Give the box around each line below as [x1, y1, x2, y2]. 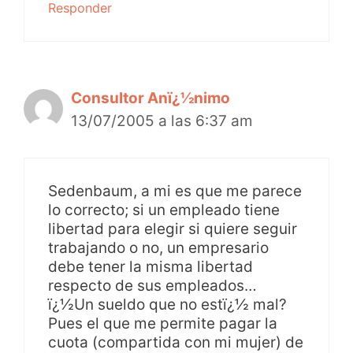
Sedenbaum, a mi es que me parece [48, 181, 302, 200]
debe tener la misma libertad [48, 257, 253, 276]
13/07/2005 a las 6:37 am [71, 112, 253, 131]
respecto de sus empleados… [48, 276, 257, 295]
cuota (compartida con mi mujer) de [48, 333, 303, 351]
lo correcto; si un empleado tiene [48, 200, 280, 219]
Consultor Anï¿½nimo [71, 89, 230, 108]
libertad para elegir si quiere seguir [48, 219, 297, 238]
